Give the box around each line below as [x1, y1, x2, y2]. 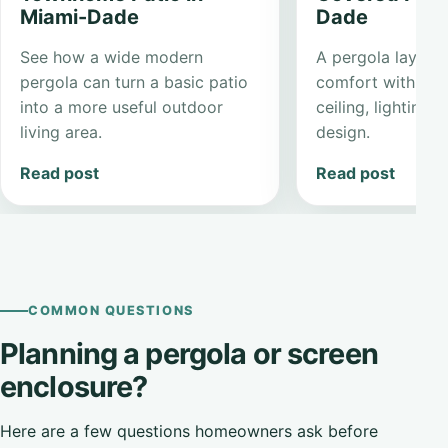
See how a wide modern [20, 46, 204, 67]
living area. [20, 121, 103, 142]
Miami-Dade [20, 4, 140, 29]
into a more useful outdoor [20, 96, 224, 117]
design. [316, 121, 371, 142]
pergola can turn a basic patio [20, 71, 249, 92]
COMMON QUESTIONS [28, 303, 194, 319]
